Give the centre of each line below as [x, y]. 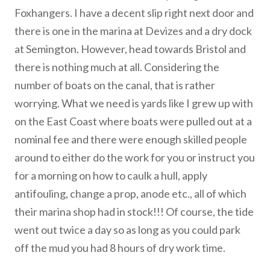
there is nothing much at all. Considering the [117, 67]
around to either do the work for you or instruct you [135, 158]
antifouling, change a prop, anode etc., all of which [130, 194]
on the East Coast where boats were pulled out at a [133, 121]
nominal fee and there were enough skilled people [131, 140]
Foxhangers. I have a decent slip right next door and [134, 13]
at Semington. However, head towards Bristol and [130, 49]
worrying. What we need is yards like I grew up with [134, 103]
